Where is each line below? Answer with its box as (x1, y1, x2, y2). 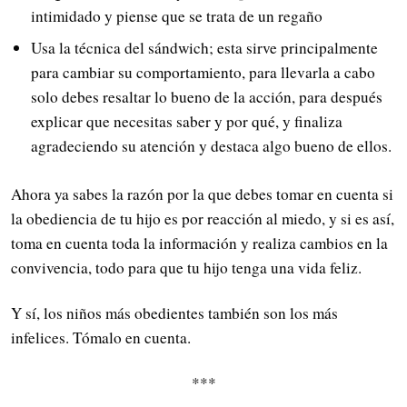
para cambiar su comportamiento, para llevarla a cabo (30, 61, 375, 83)
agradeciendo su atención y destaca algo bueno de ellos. (30, 134, 392, 156)
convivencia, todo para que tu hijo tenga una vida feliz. (11, 256, 362, 278)
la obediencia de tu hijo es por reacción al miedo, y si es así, (11, 207, 394, 229)
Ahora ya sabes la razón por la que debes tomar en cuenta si (11, 183, 393, 204)
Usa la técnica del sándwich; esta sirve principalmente (30, 36, 378, 58)
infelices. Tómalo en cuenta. (11, 327, 191, 349)
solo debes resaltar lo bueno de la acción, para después (30, 85, 382, 107)
